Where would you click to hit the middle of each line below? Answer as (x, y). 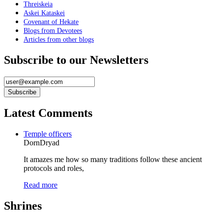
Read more (41, 185)
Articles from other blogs (59, 39)
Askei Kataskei (44, 13)
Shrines (23, 206)
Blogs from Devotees (53, 30)
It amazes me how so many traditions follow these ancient (113, 160)
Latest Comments (48, 113)
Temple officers (48, 134)
